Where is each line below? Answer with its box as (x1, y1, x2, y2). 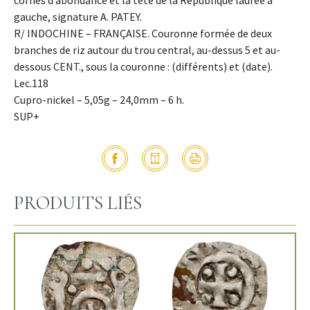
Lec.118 (14, 75, 48, 90)
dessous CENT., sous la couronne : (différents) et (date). (14, 59, 273, 73)
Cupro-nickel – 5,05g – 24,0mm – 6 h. (14, 92, 184, 107)
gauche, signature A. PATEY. (14, 9, 142, 24)
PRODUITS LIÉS (14, 191, 142, 215)
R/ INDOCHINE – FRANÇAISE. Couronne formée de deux (14, 26, 272, 40)
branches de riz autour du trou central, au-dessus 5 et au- (14, 42, 280, 57)
